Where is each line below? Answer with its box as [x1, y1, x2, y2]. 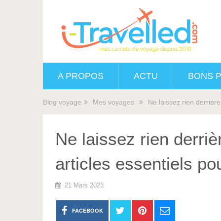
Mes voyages [93, 98, 134, 106]
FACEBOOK [72, 207, 103, 214]
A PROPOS [58, 71, 104, 81]
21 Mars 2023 [65, 182, 104, 189]
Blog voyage [43, 98, 81, 106]
